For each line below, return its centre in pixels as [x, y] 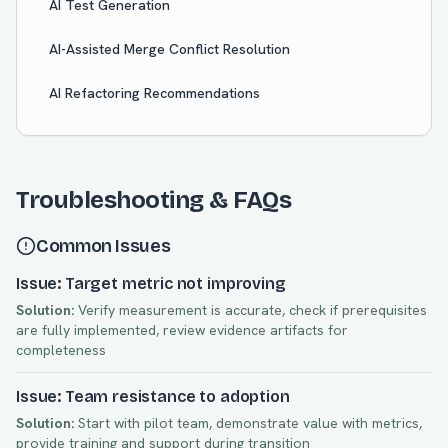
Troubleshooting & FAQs [154, 200]
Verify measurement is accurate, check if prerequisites [250, 310]
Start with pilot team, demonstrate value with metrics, [248, 423]
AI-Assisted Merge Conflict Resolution [169, 49]
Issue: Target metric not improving [151, 283]
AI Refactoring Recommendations [154, 93]
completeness [61, 350]
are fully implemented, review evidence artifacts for [182, 330]
